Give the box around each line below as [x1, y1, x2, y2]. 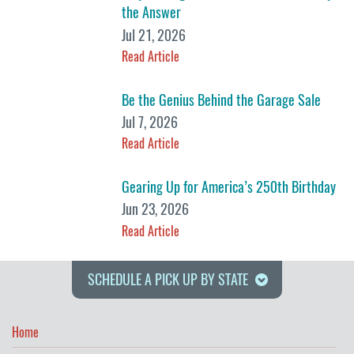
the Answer [122, 2, 182, 23]
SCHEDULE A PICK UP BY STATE [88, 269, 248, 289]
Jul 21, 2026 [122, 24, 186, 45]
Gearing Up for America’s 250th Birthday [122, 177, 337, 198]
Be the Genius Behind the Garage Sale [122, 89, 322, 110]
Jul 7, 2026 [122, 112, 179, 133]
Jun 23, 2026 [122, 199, 190, 220]
